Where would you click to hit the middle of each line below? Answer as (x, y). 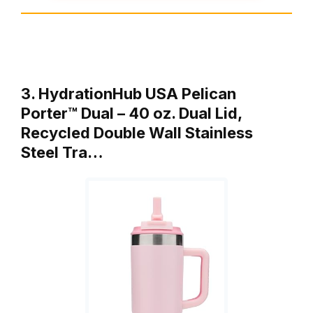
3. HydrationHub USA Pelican (129, 94)
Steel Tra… (62, 153)
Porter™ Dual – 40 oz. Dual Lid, (131, 114)
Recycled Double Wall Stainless (137, 133)
